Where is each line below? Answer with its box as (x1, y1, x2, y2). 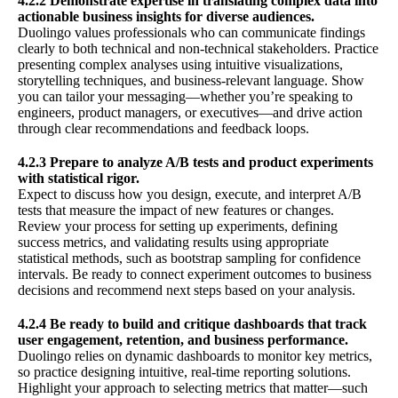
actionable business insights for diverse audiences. (18, 8, 314, 24)
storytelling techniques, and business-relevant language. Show (18, 72, 364, 88)
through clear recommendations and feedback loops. (18, 120, 309, 136)
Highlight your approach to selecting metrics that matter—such (18, 379, 368, 395)
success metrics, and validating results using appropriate (18, 234, 329, 250)
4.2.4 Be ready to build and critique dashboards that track (18, 315, 367, 331)
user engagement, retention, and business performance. (18, 331, 348, 347)
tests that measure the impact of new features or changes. (18, 202, 334, 218)
